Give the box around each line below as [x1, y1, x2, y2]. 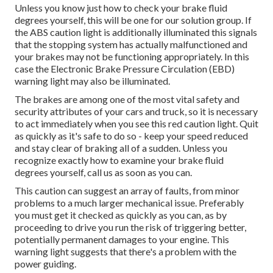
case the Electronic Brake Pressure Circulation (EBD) [15, 62, 235, 74]
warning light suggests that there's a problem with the [15, 245, 236, 257]
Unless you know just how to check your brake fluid [15, 1, 227, 13]
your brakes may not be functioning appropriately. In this [15, 50, 249, 62]
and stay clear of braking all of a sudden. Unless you [15, 141, 227, 154]
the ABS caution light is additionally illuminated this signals [15, 26, 257, 38]
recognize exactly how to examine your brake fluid [15, 154, 224, 166]
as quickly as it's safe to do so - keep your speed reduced [15, 129, 248, 141]
